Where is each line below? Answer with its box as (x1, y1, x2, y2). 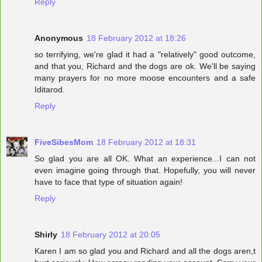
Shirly (35, 229, 57, 239)
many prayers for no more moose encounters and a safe (35, 73, 256, 83)
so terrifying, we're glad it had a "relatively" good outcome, (35, 50, 256, 60)
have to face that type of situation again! (35, 177, 182, 187)
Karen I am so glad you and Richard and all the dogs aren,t (35, 246, 256, 256)
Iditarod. (35, 85, 65, 95)
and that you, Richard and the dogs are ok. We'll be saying (35, 61, 256, 71)
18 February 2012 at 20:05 (61, 229, 160, 239)
